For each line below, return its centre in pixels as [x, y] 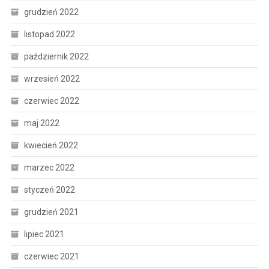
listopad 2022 [49, 34]
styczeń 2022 [49, 189]
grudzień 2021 [51, 212]
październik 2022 [56, 56]
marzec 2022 [49, 167]
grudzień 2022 [51, 12]
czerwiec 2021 [51, 256]
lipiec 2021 [44, 234]
